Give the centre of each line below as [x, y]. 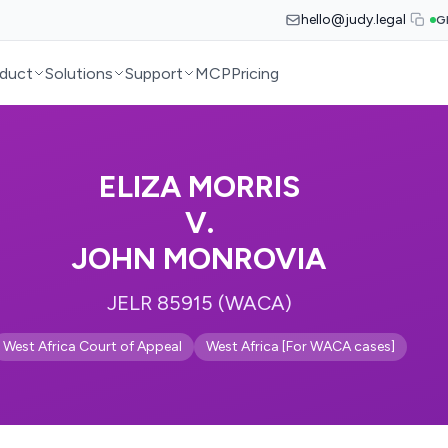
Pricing [255, 73]
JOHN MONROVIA [199, 258]
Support [154, 73]
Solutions [79, 73]
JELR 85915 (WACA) [199, 303]
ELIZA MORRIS [199, 186]
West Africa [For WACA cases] [300, 346]
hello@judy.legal [353, 19]
